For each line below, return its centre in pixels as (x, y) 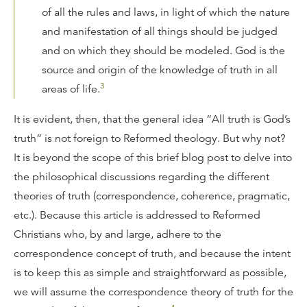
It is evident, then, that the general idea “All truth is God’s (152, 119)
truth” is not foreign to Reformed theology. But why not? (150, 138)
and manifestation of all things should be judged (160, 31)
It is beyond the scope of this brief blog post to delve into (153, 157)
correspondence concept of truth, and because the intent (152, 253)
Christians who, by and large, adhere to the (118, 234)
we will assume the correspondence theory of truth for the (153, 292)
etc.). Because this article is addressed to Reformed (137, 215)
